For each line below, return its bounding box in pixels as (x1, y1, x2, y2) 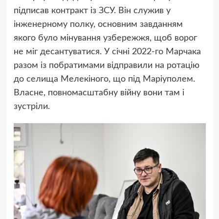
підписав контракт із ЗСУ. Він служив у (13, 6, 171, 16)
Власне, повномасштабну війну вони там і (13, 88, 184, 98)
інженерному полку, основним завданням (13, 20, 183, 29)
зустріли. (13, 102, 50, 111)
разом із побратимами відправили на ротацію (13, 61, 199, 70)
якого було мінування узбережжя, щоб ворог (13, 34, 197, 43)
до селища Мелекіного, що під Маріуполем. (13, 75, 195, 84)
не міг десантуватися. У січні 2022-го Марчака (13, 47, 201, 57)
